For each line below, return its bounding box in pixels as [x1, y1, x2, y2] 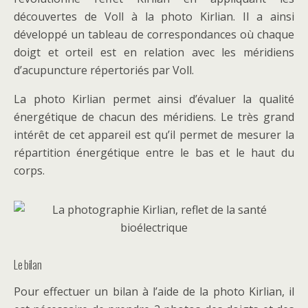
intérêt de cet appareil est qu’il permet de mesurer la [14, 127, 294, 142]
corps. [14, 163, 45, 178]
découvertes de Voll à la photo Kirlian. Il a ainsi [14, 9, 294, 24]
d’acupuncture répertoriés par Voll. [14, 63, 194, 78]
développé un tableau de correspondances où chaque [14, 27, 294, 42]
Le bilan [14, 256, 42, 273]
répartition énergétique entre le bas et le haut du [14, 145, 294, 160]
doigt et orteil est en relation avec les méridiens [14, 45, 294, 60]
